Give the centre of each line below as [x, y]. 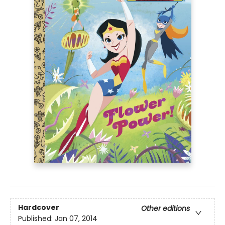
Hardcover [39, 208]
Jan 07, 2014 [76, 219]
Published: [36, 219]
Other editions [165, 209]
